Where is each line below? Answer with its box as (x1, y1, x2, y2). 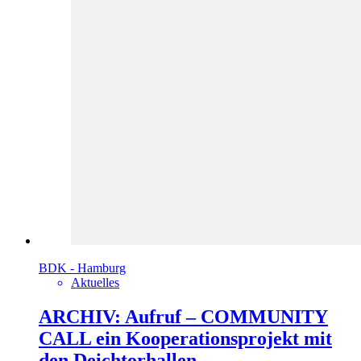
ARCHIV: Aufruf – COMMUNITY (39, 306, 328, 328)
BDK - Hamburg (39, 261, 126, 276)
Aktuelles (71, 276, 119, 290)
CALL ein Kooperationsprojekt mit (39, 328, 332, 350)
